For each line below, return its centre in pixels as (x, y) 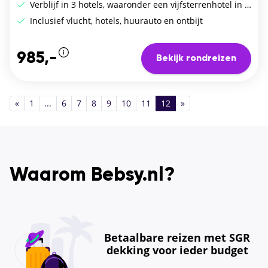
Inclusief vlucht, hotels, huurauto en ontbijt (115, 21)
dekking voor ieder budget (177, 250)
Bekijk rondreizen (196, 58)
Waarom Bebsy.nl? (92, 175)
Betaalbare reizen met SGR (177, 237)
